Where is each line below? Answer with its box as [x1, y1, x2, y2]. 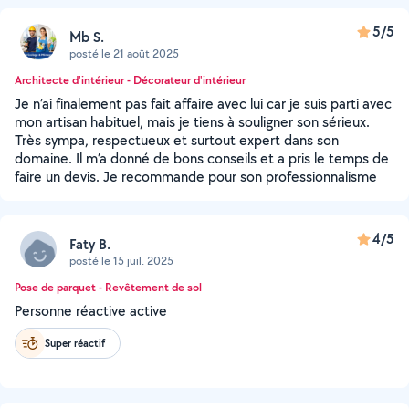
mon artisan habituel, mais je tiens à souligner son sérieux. [15, 112, 370, 131]
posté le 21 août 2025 [69, 45, 179, 61]
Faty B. [69, 234, 110, 254]
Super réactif [45, 335, 105, 351]
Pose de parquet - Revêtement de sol [15, 279, 202, 295]
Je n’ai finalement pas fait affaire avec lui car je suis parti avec [15, 94, 392, 113]
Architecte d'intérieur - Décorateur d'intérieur [15, 72, 246, 88]
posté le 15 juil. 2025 [69, 252, 173, 268]
